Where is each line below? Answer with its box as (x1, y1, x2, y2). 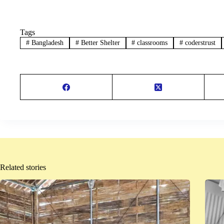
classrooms (135, 39, 168, 47)
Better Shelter (78, 39, 120, 47)
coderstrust (183, 39, 216, 47)
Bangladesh (29, 39, 63, 47)
